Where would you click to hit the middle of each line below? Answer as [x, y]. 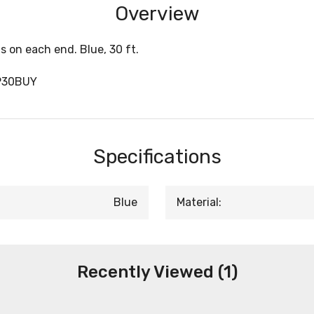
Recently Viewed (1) [157, 272]
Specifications [157, 157]
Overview [157, 14]
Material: [199, 203]
